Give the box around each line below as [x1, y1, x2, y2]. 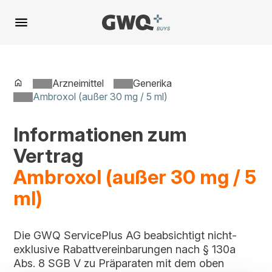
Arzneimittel [52, 77, 104, 89]
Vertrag [13, 144, 84, 168]
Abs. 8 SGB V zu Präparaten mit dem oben [13, 257, 225, 270]
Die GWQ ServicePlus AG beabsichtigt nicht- [13, 229, 237, 242]
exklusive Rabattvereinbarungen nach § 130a [13, 243, 236, 256]
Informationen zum [13, 123, 188, 146]
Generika [133, 77, 172, 89]
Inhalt [13, 33, 38, 46]
